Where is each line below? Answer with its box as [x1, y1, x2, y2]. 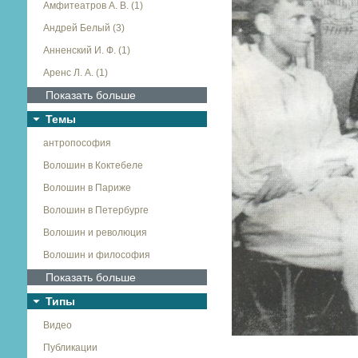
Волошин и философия [42, 249, 150, 261]
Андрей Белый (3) [42, 22, 125, 34]
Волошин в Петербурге [42, 205, 149, 216]
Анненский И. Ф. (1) [42, 45, 130, 56]
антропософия [42, 137, 111, 149]
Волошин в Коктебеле [42, 160, 143, 171]
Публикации [42, 342, 97, 353]
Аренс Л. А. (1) [42, 67, 108, 78]
